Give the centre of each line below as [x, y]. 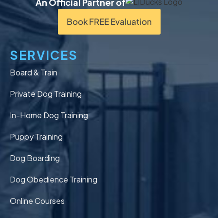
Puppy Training [36, 136]
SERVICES [44, 55]
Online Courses [37, 200]
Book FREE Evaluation [109, 21]
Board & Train [34, 72]
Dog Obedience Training [54, 179]
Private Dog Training [46, 93]
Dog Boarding [35, 158]
